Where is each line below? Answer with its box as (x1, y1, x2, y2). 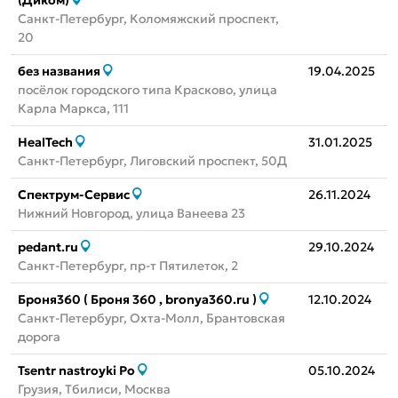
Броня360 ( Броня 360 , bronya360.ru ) (18, 291, 257, 308)
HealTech (18, 134, 73, 151)
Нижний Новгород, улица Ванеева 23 (18, 205, 245, 222)
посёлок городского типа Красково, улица (18, 82, 277, 99)
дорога (18, 329, 60, 346)
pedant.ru (18, 239, 78, 256)
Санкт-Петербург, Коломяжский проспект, (18, 11, 279, 28)
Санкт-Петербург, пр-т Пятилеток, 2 (18, 258, 238, 275)
